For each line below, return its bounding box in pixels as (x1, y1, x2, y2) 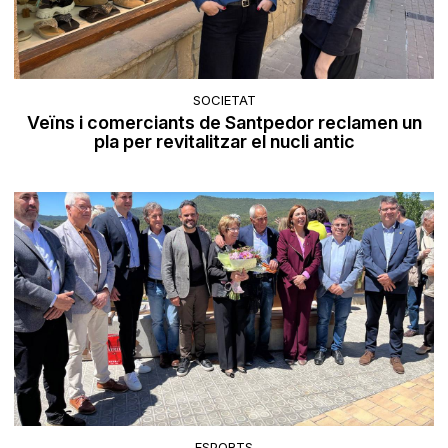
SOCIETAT (192, 91, 256, 108)
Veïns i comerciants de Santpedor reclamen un (26, 111, 422, 133)
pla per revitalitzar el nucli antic (93, 130, 355, 152)
